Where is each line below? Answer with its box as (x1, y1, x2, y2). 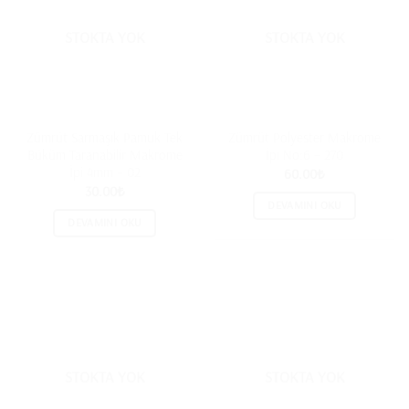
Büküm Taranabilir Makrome (26, 145, 183, 163)
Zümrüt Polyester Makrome (228, 128, 381, 146)
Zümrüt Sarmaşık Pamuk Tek (26, 128, 183, 146)
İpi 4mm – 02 (68, 163, 141, 181)
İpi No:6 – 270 (266, 145, 343, 163)
